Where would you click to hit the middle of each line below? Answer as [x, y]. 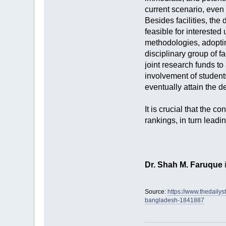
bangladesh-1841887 [174, 201]
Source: [156, 192]
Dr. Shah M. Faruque [183, 165]
